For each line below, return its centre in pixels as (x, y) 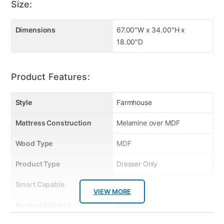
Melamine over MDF (148, 123)
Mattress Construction (53, 123)
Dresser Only (137, 164)
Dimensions (35, 30)
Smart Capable (40, 184)
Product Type (37, 164)
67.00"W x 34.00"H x (151, 30)
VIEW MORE (112, 192)
